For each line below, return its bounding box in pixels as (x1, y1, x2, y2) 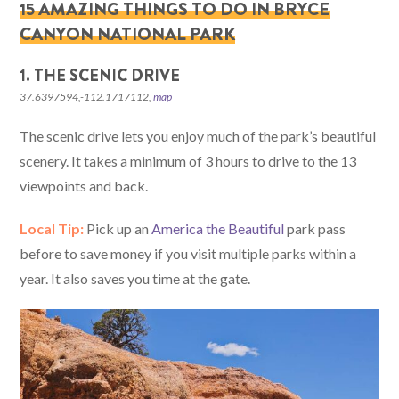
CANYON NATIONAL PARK (20, 20, 236, 47)
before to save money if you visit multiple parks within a (20, 244, 357, 262)
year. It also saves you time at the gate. (20, 269, 251, 287)
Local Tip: (20, 219, 85, 237)
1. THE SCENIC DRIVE (20, 63, 181, 87)
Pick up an (84, 219, 152, 237)
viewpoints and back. (20, 176, 149, 194)
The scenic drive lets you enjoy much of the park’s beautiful (20, 126, 377, 144)
